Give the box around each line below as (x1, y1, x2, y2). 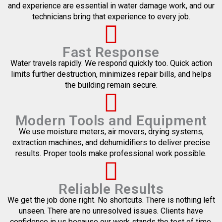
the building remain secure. (64, 80, 158, 90)
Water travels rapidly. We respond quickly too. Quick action (10, 58, 212, 68)
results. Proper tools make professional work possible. (15, 149, 207, 159)
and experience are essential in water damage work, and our (7, 1, 215, 11)
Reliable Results (58, 181, 164, 198)
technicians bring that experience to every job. (32, 12, 190, 22)
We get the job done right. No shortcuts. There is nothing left (7, 195, 215, 205)
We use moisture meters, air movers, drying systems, (18, 127, 204, 137)
